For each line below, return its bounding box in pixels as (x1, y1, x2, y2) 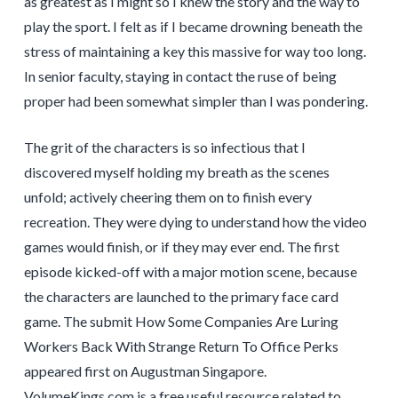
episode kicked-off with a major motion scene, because (23, 263, 357, 281)
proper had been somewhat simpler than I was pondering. (23, 92, 368, 110)
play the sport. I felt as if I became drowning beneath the (23, 18, 362, 36)
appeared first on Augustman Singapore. (23, 362, 267, 380)
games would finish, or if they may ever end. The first (23, 238, 339, 256)
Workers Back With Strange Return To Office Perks (23, 338, 338, 355)
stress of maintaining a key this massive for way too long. (23, 43, 366, 60)
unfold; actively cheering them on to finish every (23, 188, 312, 206)
